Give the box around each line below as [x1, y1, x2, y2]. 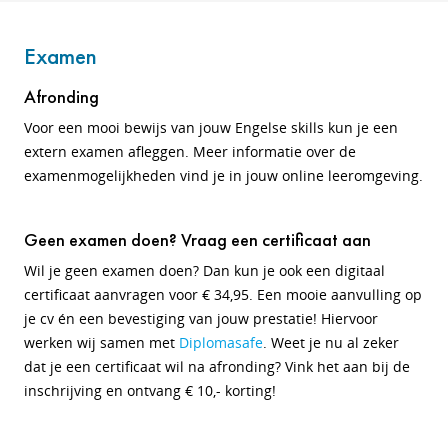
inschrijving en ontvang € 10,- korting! [24, 381, 276, 400]
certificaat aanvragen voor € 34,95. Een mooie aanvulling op [24, 285, 422, 304]
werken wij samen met [24, 333, 179, 352]
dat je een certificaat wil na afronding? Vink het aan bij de [24, 357, 410, 376]
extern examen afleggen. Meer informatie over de [24, 142, 356, 161]
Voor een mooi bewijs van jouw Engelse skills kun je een [24, 118, 398, 137]
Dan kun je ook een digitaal [199, 261, 385, 280]
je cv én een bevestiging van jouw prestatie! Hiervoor [24, 309, 378, 328]
